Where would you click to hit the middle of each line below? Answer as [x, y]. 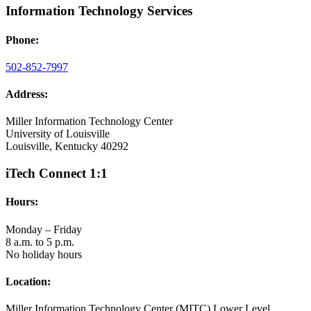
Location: [28, 281]
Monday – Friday [44, 229]
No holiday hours [44, 254]
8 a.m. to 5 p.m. [40, 242]
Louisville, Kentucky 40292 [67, 146]
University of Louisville [58, 134]
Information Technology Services [99, 11]
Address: [27, 94]
